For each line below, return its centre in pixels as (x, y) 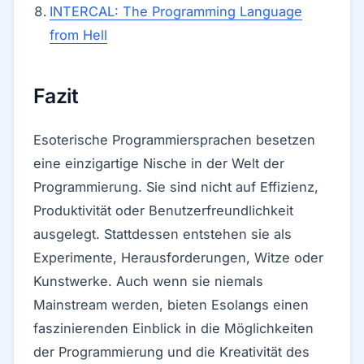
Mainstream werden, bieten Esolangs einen (171, 305)
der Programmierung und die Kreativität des (171, 352)
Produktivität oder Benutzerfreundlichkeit (163, 210)
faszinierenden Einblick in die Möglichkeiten (173, 328)
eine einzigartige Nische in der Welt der (159, 163)
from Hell (78, 35)
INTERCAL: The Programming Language (176, 11)
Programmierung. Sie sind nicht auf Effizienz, (176, 187)
